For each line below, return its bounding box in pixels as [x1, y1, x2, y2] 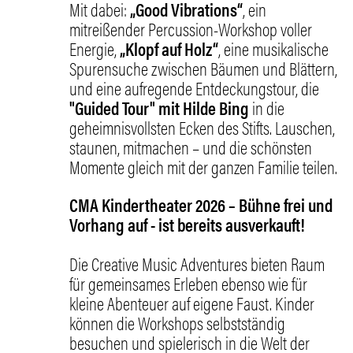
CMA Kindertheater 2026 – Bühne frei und [69, 191, 333, 217]
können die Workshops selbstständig [69, 310, 286, 336]
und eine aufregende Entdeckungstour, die [69, 76, 320, 101]
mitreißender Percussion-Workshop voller [69, 17, 313, 42]
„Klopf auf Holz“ [120, 36, 219, 61]
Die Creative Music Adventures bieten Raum [69, 251, 325, 277]
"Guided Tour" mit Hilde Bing [69, 95, 250, 121]
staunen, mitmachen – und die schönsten [69, 135, 313, 160]
